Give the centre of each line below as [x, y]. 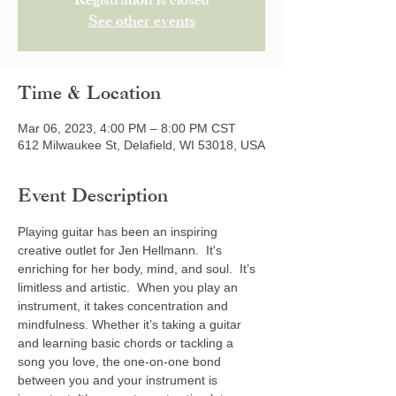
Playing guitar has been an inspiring [119, 232]
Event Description [93, 197]
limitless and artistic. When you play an [129, 287]
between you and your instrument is [119, 380]
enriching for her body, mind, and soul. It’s [138, 269]
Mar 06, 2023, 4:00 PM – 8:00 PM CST [127, 128]
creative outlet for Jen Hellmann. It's [122, 250]
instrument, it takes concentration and [125, 306]
